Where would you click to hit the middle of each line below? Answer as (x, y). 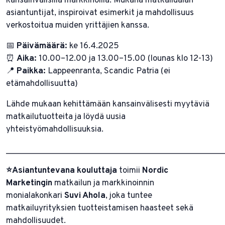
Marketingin (30, 183)
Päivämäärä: (42, 46)
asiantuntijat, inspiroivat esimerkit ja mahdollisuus (100, 13)
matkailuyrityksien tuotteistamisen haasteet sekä (100, 208)
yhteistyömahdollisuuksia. (55, 129)
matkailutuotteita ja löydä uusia (66, 117)
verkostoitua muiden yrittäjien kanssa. (78, 25)
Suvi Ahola (85, 196)
